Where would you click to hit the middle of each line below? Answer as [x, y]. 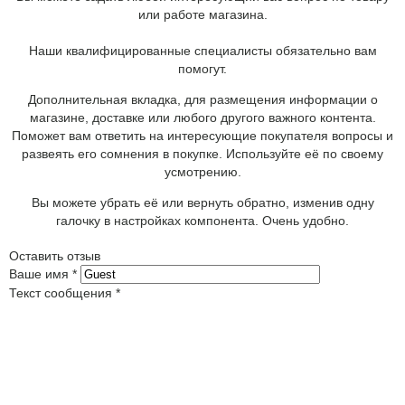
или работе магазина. [202, 14]
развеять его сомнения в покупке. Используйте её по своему [202, 153]
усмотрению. [202, 171]
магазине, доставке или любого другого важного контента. [202, 117]
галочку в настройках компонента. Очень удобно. [202, 220]
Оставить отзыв [55, 255]
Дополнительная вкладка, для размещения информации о [202, 99]
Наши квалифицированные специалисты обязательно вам [202, 50]
